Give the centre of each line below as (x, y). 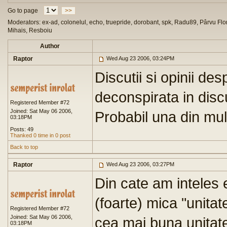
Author (50, 46)
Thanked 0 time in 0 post (40, 135)
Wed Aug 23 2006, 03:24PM (140, 58)
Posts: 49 (22, 129)
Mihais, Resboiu (30, 30)
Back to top (24, 147)
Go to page (23, 11)
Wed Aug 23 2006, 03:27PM (140, 164)
